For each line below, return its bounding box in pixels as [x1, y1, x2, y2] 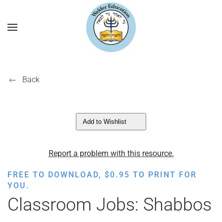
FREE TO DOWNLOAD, [7, 170, 105, 179]
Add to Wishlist [83, 118, 126, 125]
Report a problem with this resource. [48, 149, 174, 158]
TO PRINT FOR [130, 170, 197, 179]
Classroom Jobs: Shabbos [7, 194, 212, 215]
